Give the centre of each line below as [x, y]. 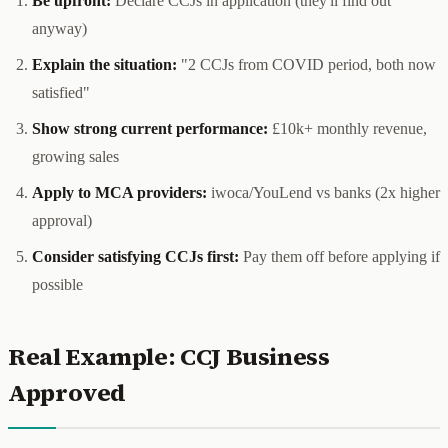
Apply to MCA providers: [119, 192]
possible [57, 284]
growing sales [75, 156]
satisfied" [61, 92]
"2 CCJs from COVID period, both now [306, 64]
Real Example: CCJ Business [169, 356]
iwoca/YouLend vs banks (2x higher [323, 192]
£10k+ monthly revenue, [347, 128]
